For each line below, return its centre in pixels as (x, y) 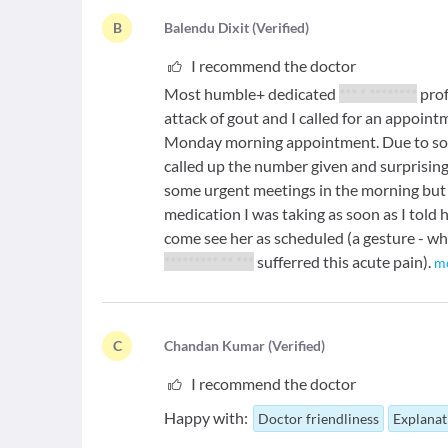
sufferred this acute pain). (344, 261)
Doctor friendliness (319, 418)
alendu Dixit (211, 27)
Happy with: (206, 417)
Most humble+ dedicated (252, 93)
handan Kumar (219, 345)
